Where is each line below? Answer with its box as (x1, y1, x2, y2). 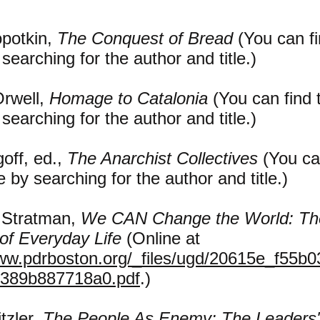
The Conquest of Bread (57, 29, 233, 48)
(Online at (121, 229, 200, 248)
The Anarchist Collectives (67, 149, 258, 168)
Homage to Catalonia (49, 89, 208, 108)
